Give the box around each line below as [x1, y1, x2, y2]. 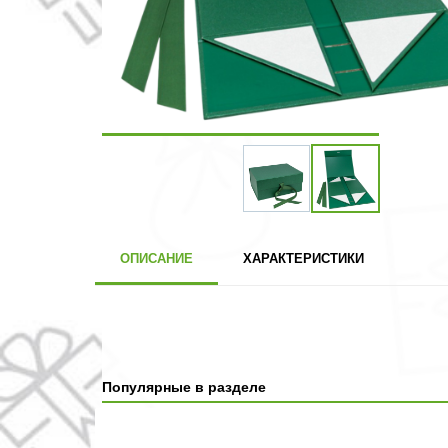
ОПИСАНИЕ [119, 248, 193, 268]
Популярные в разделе [102, 376, 266, 397]
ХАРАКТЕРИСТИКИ [242, 248, 364, 268]
